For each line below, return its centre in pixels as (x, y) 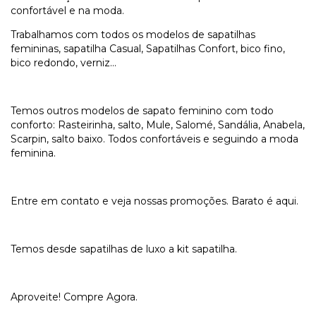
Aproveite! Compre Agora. (74, 297)
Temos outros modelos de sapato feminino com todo (142, 111)
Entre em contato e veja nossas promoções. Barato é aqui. (154, 201)
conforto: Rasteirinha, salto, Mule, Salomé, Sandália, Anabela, (158, 125)
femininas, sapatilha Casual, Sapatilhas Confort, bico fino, (148, 49)
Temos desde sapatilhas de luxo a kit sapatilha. (124, 249)
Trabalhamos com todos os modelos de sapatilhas (133, 35)
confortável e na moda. (67, 11)
